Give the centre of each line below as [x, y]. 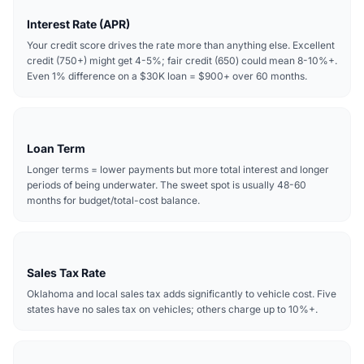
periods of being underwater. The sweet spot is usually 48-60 [167, 185]
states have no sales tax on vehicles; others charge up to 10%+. [172, 309]
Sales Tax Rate [66, 273]
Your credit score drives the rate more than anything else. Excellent [181, 45]
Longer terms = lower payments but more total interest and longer [178, 169]
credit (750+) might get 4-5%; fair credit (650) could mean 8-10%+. [182, 61]
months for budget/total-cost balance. [113, 200]
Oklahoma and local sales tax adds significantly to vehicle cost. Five [182, 294]
